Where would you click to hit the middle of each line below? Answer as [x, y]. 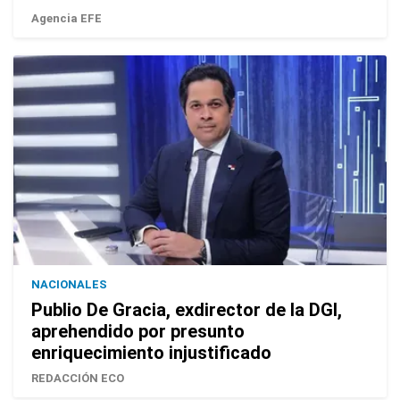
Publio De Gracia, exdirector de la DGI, [187, 309]
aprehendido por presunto [138, 331]
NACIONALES [69, 284]
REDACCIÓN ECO [78, 378]
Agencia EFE [67, 18]
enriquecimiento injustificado [151, 352]
